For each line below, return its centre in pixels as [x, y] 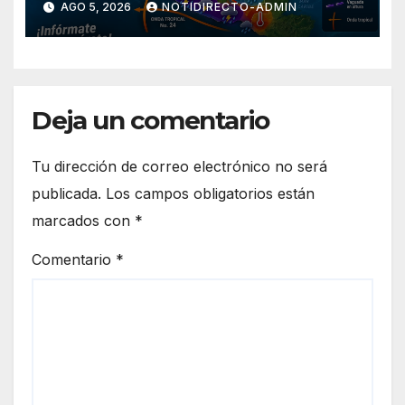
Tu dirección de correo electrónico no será [179, 166]
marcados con [83, 220]
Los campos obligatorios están [210, 193]
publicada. [66, 193]
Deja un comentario [151, 120]
